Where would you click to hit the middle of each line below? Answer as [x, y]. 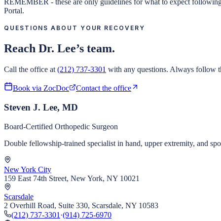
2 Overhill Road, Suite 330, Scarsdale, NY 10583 [81, 205]
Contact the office [104, 88]
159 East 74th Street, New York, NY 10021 [72, 178]
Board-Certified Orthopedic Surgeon [61, 126]
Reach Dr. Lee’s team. [59, 49]
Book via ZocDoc [41, 88]
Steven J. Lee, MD [41, 107]
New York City [28, 169]
